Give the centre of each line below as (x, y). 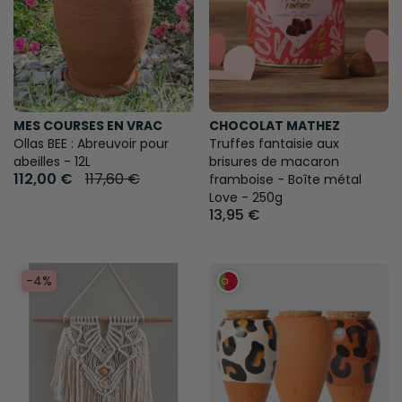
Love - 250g (245, 198)
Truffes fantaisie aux (274, 144)
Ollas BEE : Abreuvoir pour (91, 144)
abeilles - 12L (52, 162)
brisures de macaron (274, 162)
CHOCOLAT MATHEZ (274, 126)
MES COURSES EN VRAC (88, 126)
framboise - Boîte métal (285, 180)
